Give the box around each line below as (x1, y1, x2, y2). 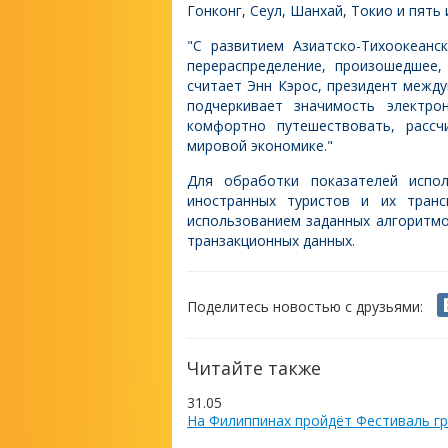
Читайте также (187, 356, 321, 380)
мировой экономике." (187, 136, 333, 155)
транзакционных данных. (187, 231, 355, 250)
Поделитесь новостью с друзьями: (187, 297, 423, 316)
